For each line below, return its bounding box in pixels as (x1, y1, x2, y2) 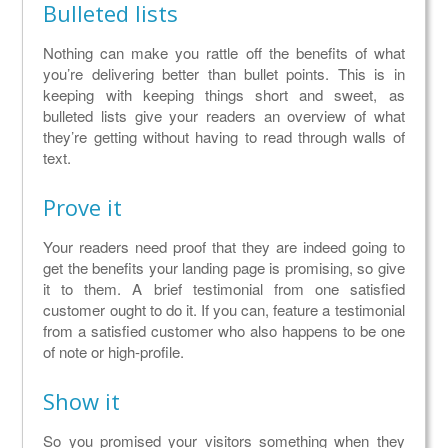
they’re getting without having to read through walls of (43, 126, 405, 148)
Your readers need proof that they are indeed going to (43, 236, 405, 258)
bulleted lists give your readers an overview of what (43, 105, 405, 127)
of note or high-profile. (43, 341, 185, 363)
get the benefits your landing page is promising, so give (43, 257, 405, 279)
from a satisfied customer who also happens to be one (43, 320, 405, 342)
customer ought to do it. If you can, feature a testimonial (43, 299, 405, 321)
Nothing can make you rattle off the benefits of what (43, 42, 405, 64)
